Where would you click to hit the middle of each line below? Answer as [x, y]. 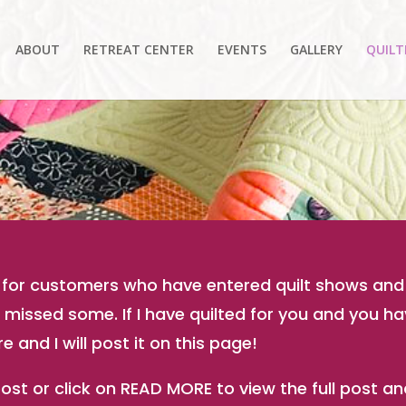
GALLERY [316, 49]
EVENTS [242, 49]
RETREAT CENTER [138, 49]
